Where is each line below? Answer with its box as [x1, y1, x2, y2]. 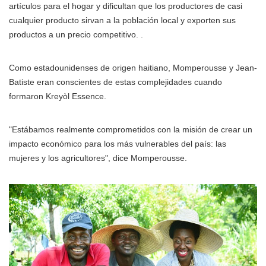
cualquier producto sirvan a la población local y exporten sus [9, 15, 236, 25]
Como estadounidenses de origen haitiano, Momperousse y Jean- [9, 62, 257, 72]
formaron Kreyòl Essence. [9, 91, 106, 101]
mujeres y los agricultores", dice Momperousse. [9, 153, 187, 163]
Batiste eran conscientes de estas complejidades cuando [9, 77, 222, 87]
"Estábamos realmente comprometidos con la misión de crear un [9, 124, 252, 134]
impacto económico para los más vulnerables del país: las [9, 138, 226, 148]
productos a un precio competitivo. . [9, 29, 143, 39]
